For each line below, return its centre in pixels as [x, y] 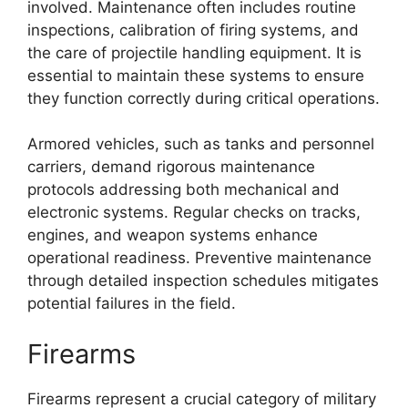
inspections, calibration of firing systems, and [193, 30]
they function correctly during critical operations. [204, 98]
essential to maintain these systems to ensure [196, 75]
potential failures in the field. [132, 303]
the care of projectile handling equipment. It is [194, 52]
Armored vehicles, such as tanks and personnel [201, 144]
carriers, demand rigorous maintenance [171, 167]
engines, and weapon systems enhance [173, 235]
